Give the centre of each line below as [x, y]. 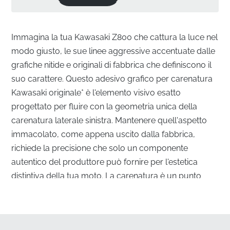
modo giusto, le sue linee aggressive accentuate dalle [113, 51]
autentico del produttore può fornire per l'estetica [105, 162]
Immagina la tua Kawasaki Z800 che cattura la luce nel [115, 37]
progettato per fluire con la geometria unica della [104, 106]
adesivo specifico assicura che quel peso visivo [101, 203]
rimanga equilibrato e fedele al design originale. [101, 217]
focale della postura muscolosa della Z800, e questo [112, 189]
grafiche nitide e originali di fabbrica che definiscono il [112, 65]
